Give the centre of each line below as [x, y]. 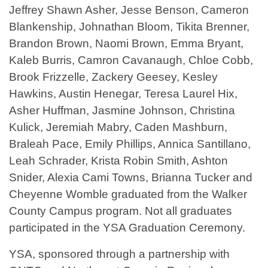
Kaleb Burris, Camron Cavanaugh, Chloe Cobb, [131, 60]
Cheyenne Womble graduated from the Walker [128, 194]
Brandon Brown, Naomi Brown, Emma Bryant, [126, 44]
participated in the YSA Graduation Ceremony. [127, 228]
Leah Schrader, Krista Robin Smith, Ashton [118, 161]
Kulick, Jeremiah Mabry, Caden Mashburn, [118, 127]
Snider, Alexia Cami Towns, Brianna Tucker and [131, 178]
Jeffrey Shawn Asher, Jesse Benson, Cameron [129, 10]
